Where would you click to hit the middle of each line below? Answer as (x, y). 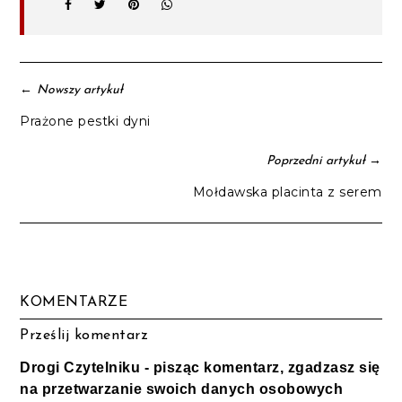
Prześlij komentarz (84, 335)
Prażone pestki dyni (85, 121)
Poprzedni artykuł (315, 161)
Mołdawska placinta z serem (287, 192)
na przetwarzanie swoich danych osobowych (182, 389)
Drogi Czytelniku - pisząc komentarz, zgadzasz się (200, 367)
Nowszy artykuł (80, 90)
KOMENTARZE (74, 302)
